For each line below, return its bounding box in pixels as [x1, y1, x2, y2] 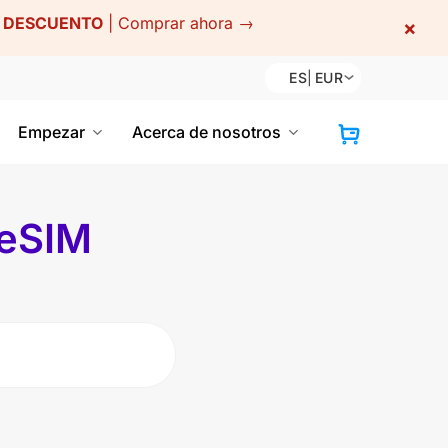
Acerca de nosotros [132, 122, 281, 142]
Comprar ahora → [117, 13, 254, 34]
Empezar [18, 122, 85, 142]
